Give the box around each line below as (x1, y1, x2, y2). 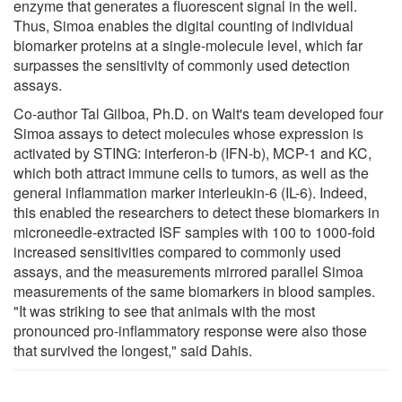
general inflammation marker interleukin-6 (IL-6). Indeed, (13, 181, 367, 203)
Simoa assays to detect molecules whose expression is (13, 122, 363, 144)
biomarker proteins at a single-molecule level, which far (13, 34, 363, 56)
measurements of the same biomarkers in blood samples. (13, 280, 375, 301)
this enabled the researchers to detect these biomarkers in (13, 201, 380, 223)
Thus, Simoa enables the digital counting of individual (13, 14, 354, 36)
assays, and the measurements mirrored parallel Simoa (13, 260, 363, 282)
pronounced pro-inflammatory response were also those (13, 319, 367, 341)
